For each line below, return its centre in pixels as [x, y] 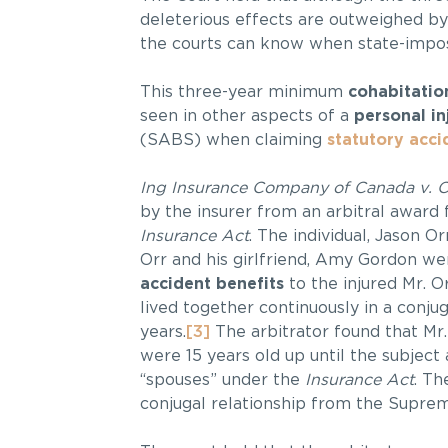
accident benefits [211, 284]
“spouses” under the [222, 380]
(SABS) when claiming [233, 140]
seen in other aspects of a [246, 116]
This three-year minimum [243, 92]
